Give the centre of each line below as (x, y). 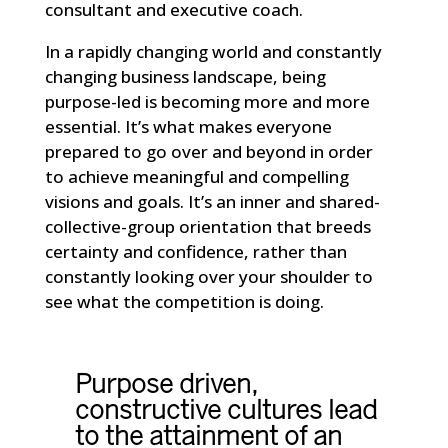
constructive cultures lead (225, 412)
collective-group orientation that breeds (207, 227)
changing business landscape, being (185, 77)
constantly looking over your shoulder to (208, 277)
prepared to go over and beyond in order (208, 152)
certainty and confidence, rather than (195, 252)
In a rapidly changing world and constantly (213, 52)
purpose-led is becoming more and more (207, 102)
